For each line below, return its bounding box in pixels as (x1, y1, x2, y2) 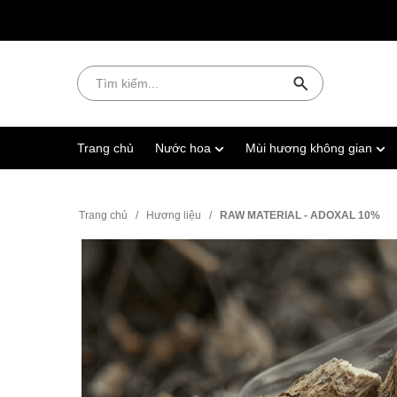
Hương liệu (146, 208, 201, 222)
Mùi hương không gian (245, 140, 376, 155)
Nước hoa (155, 140, 214, 155)
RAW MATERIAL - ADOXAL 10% (220, 208, 380, 222)
